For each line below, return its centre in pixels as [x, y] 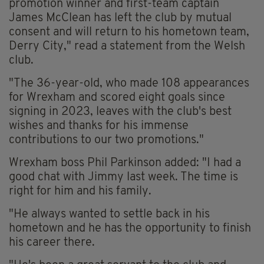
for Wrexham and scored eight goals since [117, 98]
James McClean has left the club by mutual [120, 19]
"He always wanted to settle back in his [109, 215]
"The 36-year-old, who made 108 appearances [129, 84]
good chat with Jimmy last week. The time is [123, 178]
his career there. [52, 243]
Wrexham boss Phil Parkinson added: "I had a [125, 164]
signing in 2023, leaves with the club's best [120, 112]
